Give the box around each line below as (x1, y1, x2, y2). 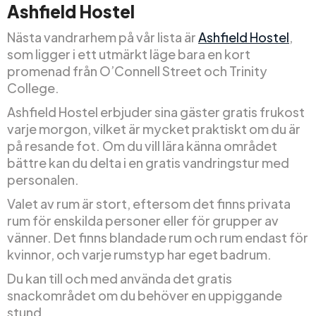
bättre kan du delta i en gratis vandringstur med (7, 154, 289, 171)
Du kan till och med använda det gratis (7, 270, 232, 287)
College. (7, 80, 59, 97)
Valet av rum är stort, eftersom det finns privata (7, 195, 291, 212)
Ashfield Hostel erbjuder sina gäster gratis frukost (7, 104, 305, 121)
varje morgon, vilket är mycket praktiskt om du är (7, 121, 300, 138)
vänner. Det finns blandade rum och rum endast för (7, 229, 308, 246)
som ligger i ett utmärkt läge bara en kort (7, 46, 250, 63)
